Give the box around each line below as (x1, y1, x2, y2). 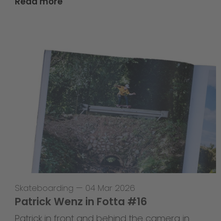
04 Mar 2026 (85, 182, 135, 194)
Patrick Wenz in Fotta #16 (15, 194, 147, 209)
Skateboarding (15, 182, 74, 194)
